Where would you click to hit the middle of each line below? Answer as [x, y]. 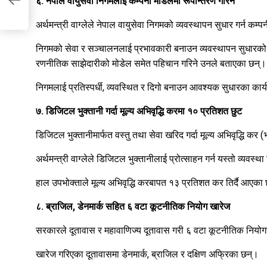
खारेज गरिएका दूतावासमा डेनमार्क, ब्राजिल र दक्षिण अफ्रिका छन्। [147, 254]
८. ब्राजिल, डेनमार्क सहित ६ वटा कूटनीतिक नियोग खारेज [133, 207]
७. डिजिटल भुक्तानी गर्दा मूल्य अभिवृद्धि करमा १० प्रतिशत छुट [139, 111]
